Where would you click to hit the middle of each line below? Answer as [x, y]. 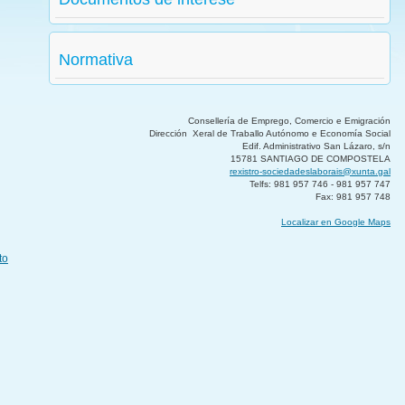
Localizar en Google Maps [336, 222]
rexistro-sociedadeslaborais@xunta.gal [310, 171]
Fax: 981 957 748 [353, 197]
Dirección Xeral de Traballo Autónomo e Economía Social [270, 133]
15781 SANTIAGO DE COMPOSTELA [311, 159]
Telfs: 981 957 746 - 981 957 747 [320, 184]
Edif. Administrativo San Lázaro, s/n [316, 146]
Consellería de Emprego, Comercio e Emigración [289, 121]
